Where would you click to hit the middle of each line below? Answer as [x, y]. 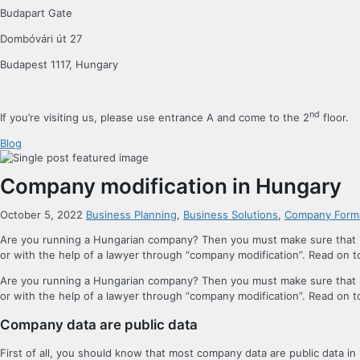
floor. [334, 118]
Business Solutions [231, 215]
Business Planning [131, 215]
